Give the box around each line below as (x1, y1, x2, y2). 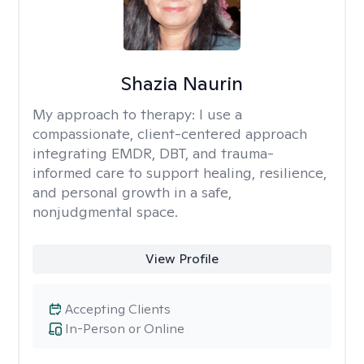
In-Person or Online (65, 320, 184, 337)
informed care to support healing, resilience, (32, 163, 327, 182)
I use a (199, 105, 242, 123)
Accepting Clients (65, 301, 171, 318)
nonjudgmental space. (32, 202, 178, 221)
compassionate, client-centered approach (32, 124, 307, 143)
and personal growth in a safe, (32, 183, 232, 201)
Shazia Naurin (120, 71, 243, 96)
